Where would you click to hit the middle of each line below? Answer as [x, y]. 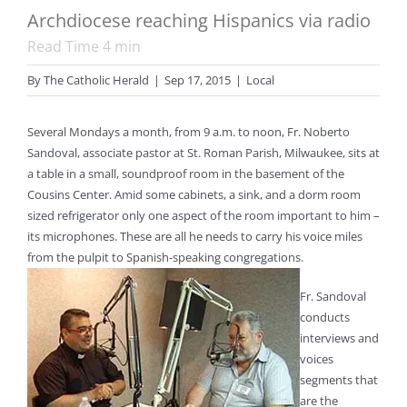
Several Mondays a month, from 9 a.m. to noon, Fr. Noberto [189, 132]
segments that [339, 380]
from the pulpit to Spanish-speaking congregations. [165, 258]
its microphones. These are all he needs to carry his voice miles [195, 237]
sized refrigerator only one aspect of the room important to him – [203, 216]
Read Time [65, 47]
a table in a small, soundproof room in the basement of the [186, 174]
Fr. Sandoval [333, 297]
